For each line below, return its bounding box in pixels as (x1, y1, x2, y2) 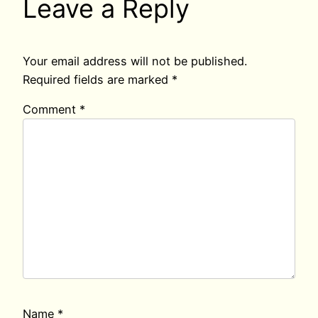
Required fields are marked (23, 72, 172, 87)
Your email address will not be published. (23, 54, 247, 69)
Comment (23, 102, 79, 117)
